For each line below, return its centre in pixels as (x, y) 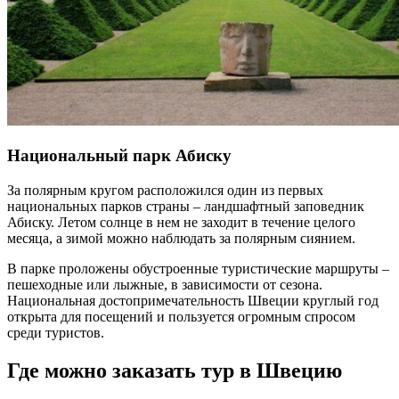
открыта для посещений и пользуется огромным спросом (181, 316)
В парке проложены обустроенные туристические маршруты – (198, 268)
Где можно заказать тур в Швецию (175, 370)
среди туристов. (56, 332)
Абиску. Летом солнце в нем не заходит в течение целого (181, 222)
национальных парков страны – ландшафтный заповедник (186, 206)
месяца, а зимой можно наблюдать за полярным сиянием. (181, 238)
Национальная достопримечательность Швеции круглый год (193, 300)
